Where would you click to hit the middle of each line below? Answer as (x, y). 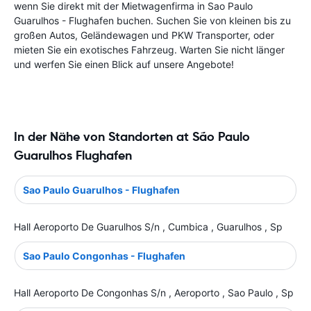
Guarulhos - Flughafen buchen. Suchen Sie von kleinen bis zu (152, 20)
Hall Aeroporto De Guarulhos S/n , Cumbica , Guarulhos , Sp (148, 226)
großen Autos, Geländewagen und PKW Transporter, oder (144, 35)
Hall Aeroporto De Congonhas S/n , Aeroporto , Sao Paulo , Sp (154, 292)
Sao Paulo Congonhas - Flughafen (104, 255)
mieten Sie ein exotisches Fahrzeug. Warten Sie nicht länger (149, 50)
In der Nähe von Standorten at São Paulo (132, 136)
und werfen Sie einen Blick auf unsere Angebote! (124, 64)
